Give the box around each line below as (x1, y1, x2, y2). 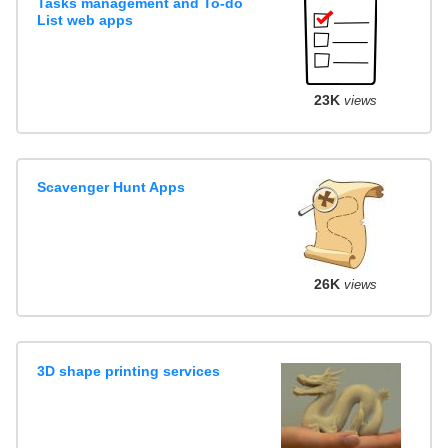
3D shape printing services (37, 362, 221, 379)
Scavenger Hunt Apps (37, 178, 186, 195)
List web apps (37, 12, 134, 28)
